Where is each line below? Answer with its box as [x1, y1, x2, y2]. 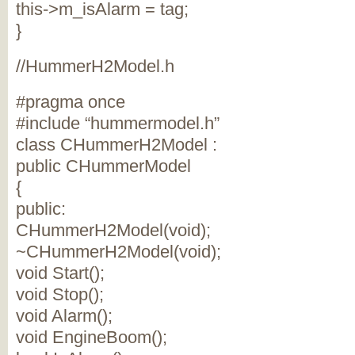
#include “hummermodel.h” [16, 113, 219, 133]
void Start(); [16, 263, 105, 283]
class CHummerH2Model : [16, 135, 217, 155]
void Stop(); [16, 284, 104, 304]
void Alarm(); [16, 306, 113, 326]
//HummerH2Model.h [16, 56, 174, 76]
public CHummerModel [16, 156, 191, 176]
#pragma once [16, 92, 125, 112]
